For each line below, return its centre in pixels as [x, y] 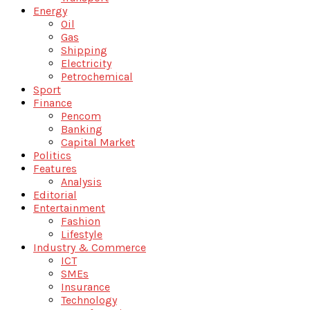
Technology [89, 300]
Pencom [81, 116]
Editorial [55, 195]
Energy [50, 11]
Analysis [81, 182]
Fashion [81, 221]
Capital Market [98, 142]
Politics [52, 155]
